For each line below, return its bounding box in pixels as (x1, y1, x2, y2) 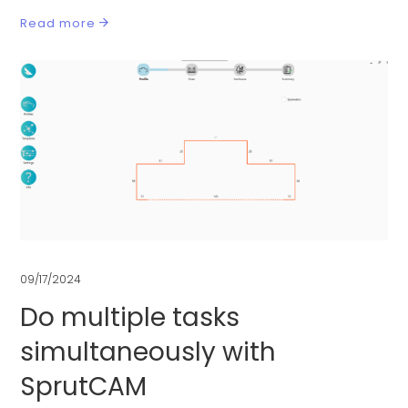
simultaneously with (20, 334, 277, 371)
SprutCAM (20, 369, 148, 405)
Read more (20, 14, 97, 32)
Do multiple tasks (20, 300, 240, 336)
